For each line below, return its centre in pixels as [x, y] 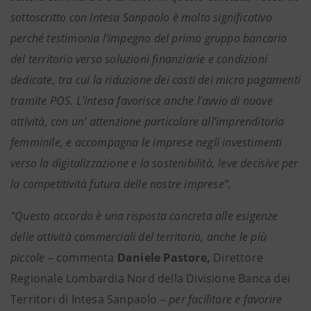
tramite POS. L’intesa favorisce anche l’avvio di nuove [142, 101]
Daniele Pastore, [165, 258]
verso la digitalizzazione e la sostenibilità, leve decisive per [154, 163]
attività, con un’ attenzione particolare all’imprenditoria [148, 121]
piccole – [33, 258]
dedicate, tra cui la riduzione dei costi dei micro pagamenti [156, 80]
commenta [85, 258]
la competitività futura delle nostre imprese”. [121, 184]
